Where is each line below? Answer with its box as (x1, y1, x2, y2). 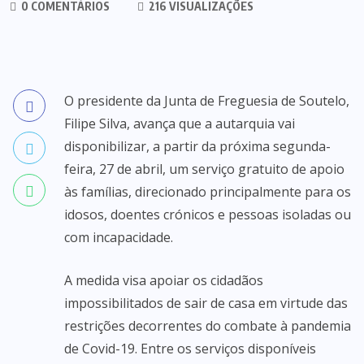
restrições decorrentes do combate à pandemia (64, 317, 351, 335)
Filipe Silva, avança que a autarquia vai (64, 115, 295, 132)
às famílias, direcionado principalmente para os (64, 183, 351, 201)
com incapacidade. (64, 228, 173, 246)
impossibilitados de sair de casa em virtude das (64, 294, 348, 312)
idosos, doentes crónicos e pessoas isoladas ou (64, 206, 351, 223)
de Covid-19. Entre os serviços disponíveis (64, 340, 316, 357)
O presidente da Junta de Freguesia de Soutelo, (64, 92, 349, 110)
